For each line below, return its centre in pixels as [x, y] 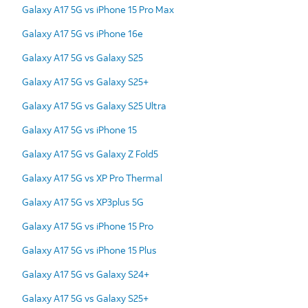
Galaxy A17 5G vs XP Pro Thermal [92, 177]
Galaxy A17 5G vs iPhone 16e [82, 33]
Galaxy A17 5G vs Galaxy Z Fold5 [90, 153]
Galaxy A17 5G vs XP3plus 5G [83, 201]
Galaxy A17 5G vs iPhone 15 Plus [89, 250]
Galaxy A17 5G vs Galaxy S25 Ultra [94, 105]
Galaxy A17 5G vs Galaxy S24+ [86, 274]
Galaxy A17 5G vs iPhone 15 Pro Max [98, 9]
